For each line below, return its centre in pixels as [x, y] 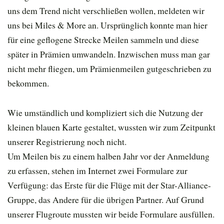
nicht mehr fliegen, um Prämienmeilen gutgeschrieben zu [109, 69]
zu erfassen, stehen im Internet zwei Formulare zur [97, 171]
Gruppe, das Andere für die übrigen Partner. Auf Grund [106, 200]
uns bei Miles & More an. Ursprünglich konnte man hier [107, 25]
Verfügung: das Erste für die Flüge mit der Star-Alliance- [109, 185]
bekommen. [28, 83]
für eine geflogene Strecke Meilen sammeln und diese [103, 40]
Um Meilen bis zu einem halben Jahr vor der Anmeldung [108, 156]
